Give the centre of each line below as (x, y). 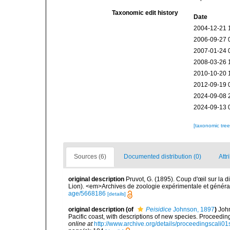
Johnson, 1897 (193, 209)
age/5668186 (87, 194)
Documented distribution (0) (162, 157)
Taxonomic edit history (145, 13)
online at (80, 224)
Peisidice (159, 209)
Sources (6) (90, 157)
